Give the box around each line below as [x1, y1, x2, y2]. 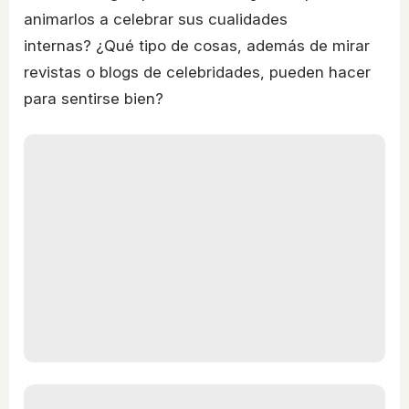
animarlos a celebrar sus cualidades [24, 10, 288, 29]
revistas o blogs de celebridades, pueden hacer [24, 63, 371, 82]
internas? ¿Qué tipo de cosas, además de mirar [24, 37, 370, 56]
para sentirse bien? [24, 89, 163, 109]
